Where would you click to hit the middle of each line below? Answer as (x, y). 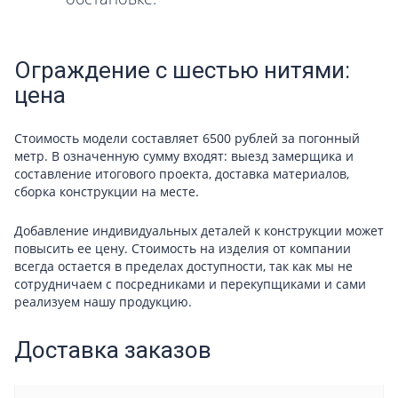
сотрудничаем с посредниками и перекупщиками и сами (190, 283)
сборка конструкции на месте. (107, 191)
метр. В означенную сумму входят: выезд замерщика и (184, 155)
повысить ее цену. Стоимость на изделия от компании (183, 248)
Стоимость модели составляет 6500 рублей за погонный (187, 138)
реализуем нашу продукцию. (103, 301)
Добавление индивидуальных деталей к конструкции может (199, 230)
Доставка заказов (113, 350)
